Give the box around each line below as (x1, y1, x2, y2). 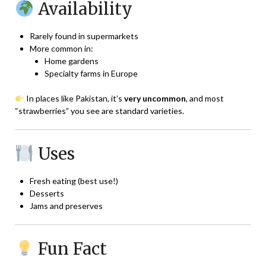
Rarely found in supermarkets (30, 31, 138, 42)
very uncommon (123, 93, 186, 104)
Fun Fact (33, 238, 107, 260)
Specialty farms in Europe (45, 68, 138, 79)
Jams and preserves (30, 201, 103, 211)
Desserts (30, 188, 64, 199)
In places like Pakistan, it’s (24, 93, 124, 104)
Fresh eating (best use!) (30, 176, 118, 186)
